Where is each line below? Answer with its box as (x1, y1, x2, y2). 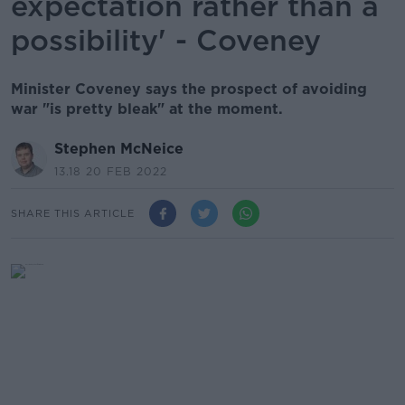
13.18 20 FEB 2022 (54, 165, 167, 178)
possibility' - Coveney (11, 23, 321, 58)
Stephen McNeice (54, 140, 184, 157)
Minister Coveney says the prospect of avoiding (11, 80, 367, 98)
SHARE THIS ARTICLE (11, 206, 135, 220)
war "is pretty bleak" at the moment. (11, 100, 283, 118)
